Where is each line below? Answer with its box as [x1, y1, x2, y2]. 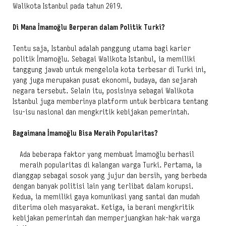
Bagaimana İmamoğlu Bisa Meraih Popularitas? [13, 128, 158, 138]
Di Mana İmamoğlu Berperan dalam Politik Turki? [13, 22, 165, 32]
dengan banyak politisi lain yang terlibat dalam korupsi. [13, 181, 194, 191]
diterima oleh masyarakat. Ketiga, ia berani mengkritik [13, 202, 194, 212]
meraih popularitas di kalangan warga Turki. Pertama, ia [20, 160, 202, 169]
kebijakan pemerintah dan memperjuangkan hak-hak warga [13, 213, 200, 222]
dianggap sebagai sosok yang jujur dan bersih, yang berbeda [13, 171, 207, 180]
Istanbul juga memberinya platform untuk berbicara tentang [13, 96, 208, 106]
